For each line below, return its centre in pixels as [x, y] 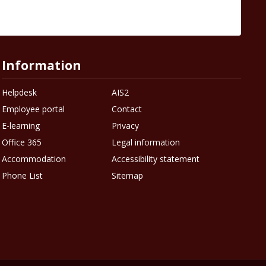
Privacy [126, 126]
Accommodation [34, 159]
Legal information [146, 142]
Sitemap [128, 176]
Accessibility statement [156, 159]
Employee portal [33, 109]
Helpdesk [19, 93]
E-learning [20, 126]
